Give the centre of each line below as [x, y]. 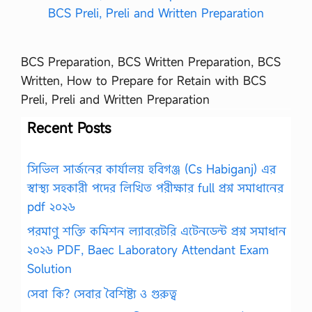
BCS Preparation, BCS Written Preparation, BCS [151, 61]
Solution [49, 268]
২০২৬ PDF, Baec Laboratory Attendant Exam [148, 250]
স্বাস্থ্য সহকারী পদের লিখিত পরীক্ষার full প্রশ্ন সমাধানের [155, 187]
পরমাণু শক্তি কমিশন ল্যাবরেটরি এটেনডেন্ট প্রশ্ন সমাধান [157, 231]
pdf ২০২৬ [51, 206]
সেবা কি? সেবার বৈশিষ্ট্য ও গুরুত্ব [102, 293]
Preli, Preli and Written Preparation [115, 99]
